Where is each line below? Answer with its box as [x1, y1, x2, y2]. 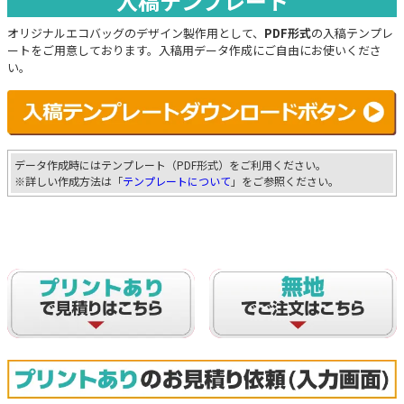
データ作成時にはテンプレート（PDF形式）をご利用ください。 [14, 157, 326, 173]
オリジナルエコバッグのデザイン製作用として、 [7, 23, 264, 41]
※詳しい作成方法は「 [14, 173, 123, 189]
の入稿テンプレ [311, 23, 393, 41]
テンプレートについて [123, 173, 231, 189]
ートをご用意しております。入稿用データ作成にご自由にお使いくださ [7, 41, 381, 59]
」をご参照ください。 [231, 173, 339, 189]
